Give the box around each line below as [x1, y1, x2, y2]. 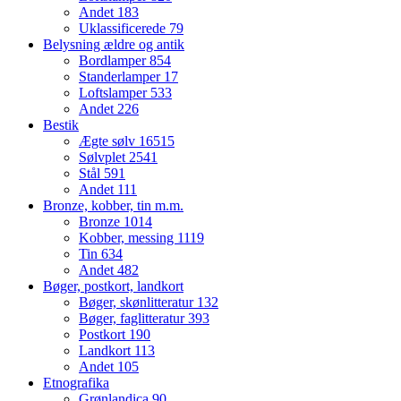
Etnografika [43, 375, 109, 391]
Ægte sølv [79, 133, 139, 149]
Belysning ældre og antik [43, 37, 184, 53]
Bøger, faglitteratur [79, 311, 188, 327]
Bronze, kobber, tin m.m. [43, 198, 183, 214]
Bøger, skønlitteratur [79, 294, 197, 311]
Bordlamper [79, 53, 149, 69]
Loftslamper [79, 85, 150, 101]
